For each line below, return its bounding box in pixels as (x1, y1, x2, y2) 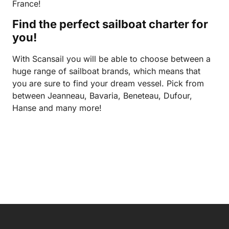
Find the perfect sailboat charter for (12, 17, 208, 31)
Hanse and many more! (12, 102, 107, 113)
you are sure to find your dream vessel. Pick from (12, 78, 204, 88)
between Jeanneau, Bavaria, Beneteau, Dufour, (12, 90, 192, 101)
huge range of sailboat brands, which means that (12, 65, 200, 76)
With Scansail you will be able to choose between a (12, 53, 211, 64)
